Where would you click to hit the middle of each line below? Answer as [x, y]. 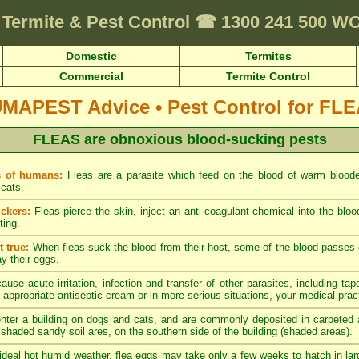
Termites [268, 56]
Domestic [91, 56]
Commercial [91, 76]
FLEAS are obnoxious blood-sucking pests [179, 139]
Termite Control [268, 76]
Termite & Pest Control [99, 22]
